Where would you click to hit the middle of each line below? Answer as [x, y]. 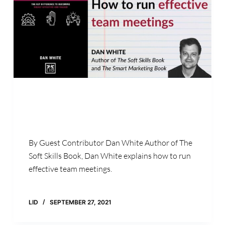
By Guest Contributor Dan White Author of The [110, 143]
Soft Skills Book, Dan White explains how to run [109, 156]
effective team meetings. [70, 169]
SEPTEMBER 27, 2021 [80, 202]
